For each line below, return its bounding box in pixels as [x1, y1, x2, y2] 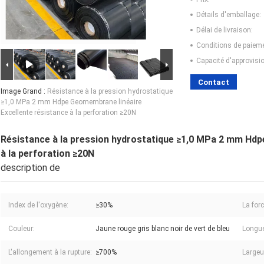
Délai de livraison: [196, 25, 253, 34]
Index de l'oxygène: [8, 200, 68, 209]
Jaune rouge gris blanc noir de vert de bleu [95, 224, 230, 233]
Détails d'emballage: [196, 10, 261, 19]
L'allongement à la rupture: [8, 247, 92, 256]
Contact [198, 77, 229, 87]
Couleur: [8, 224, 35, 233]
